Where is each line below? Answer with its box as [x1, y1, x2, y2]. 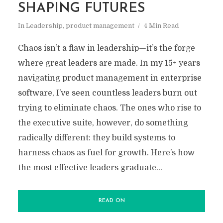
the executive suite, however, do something [17, 118, 188, 127]
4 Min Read [143, 22, 179, 29]
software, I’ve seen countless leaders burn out [17, 89, 197, 98]
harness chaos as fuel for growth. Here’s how [17, 148, 195, 157]
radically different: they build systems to [17, 133, 175, 142]
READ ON [98, 198, 125, 204]
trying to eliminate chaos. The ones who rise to [17, 104, 201, 112]
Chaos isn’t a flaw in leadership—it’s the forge [17, 44, 195, 53]
